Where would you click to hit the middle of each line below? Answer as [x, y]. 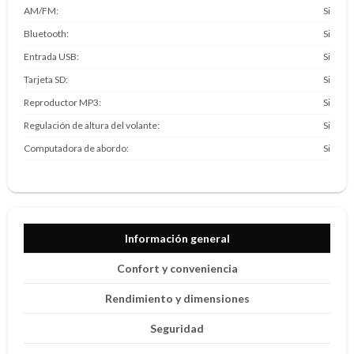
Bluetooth [45, 34]
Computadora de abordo [75, 148]
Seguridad [177, 328]
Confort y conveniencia [177, 268]
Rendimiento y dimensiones [177, 298]
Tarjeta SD [45, 79]
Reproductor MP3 [61, 102]
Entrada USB [50, 56]
